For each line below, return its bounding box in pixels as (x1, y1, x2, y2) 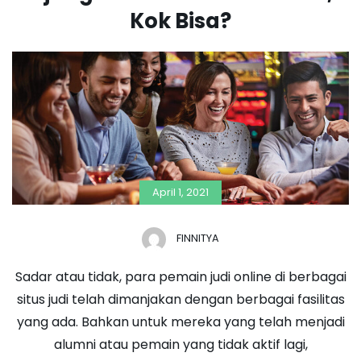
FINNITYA (176, 231, 219, 246)
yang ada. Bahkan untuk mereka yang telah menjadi (16, 313, 345, 332)
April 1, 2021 (152, 184, 209, 200)
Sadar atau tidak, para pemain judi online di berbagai (15, 268, 346, 287)
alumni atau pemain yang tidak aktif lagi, (53, 335, 308, 355)
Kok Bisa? (130, 6, 231, 35)
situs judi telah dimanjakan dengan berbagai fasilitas (16, 290, 345, 309)
